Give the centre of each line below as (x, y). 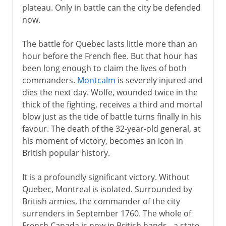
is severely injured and (159, 80)
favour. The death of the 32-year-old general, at (111, 128)
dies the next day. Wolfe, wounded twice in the (110, 92)
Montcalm (96, 80)
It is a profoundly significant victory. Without (106, 177)
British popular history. (66, 153)
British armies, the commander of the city (101, 201)
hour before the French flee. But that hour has (110, 56)
